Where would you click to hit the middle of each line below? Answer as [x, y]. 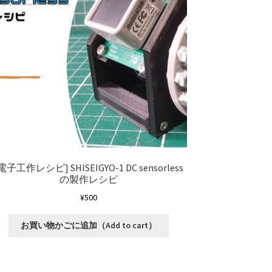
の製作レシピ [89, 179]
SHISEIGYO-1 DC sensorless [127, 168]
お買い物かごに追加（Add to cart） [89, 226]
